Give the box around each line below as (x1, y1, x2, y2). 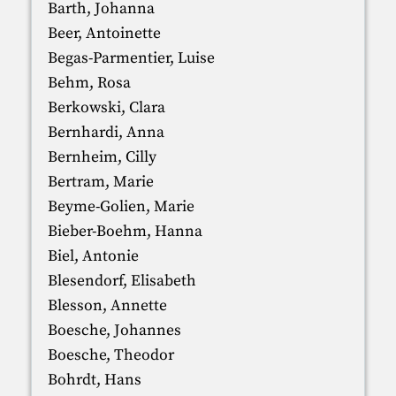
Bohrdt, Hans (47, 369, 141, 390)
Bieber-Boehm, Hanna (47, 221, 202, 241)
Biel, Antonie (47, 246, 139, 266)
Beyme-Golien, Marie (47, 196, 194, 217)
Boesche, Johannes (47, 320, 181, 340)
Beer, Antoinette (47, 23, 161, 43)
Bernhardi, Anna (47, 122, 164, 142)
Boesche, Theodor (47, 345, 174, 365)
